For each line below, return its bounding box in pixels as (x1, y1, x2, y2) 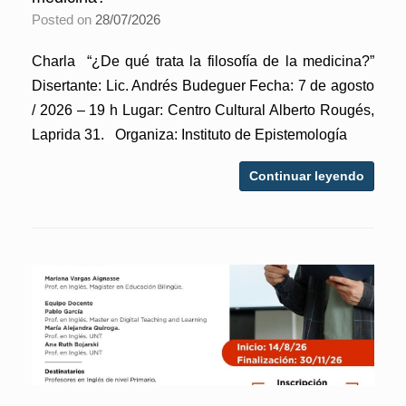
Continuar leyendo (249, 168, 364, 183)
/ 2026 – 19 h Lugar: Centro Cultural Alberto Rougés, (32, 101, 374, 118)
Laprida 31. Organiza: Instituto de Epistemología (32, 126, 347, 142)
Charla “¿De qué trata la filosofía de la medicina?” (32, 53, 374, 69)
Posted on (41, 11, 95, 27)
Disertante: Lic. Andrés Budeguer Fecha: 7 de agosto (32, 77, 374, 93)
